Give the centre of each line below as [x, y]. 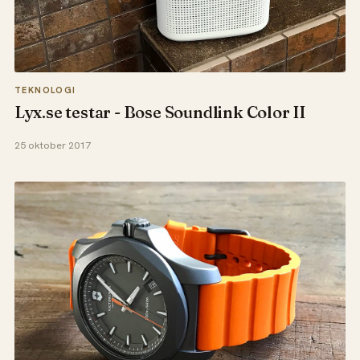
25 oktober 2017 [52, 145]
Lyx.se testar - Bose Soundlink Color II [160, 112]
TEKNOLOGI [45, 90]
